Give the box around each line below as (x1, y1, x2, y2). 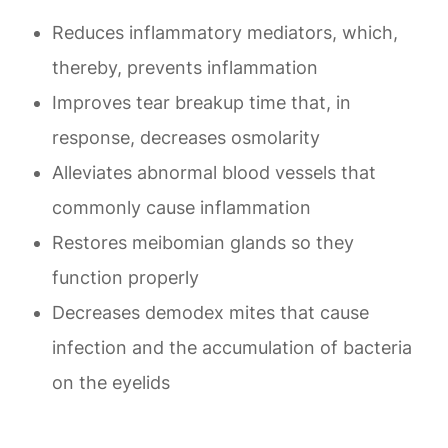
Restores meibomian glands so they (52, 231, 355, 253)
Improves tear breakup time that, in (52, 91, 352, 113)
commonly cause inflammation (52, 196, 312, 218)
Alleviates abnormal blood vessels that (52, 161, 377, 183)
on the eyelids (52, 371, 171, 393)
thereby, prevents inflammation (52, 56, 319, 78)
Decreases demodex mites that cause (52, 301, 370, 323)
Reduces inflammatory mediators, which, (52, 21, 399, 43)
